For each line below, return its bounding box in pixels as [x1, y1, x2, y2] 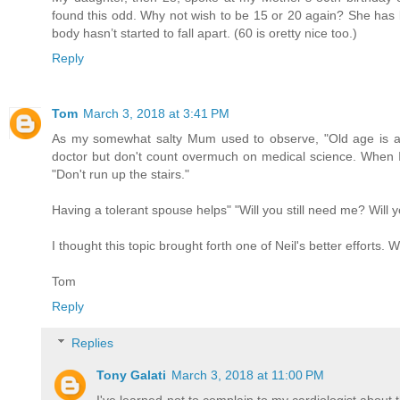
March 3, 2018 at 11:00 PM [171, 368, 325, 383]
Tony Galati [96, 368, 167, 383]
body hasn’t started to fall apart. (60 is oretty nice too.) [52, 25, 357, 40]
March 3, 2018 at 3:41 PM [83, 105, 229, 121]
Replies [71, 336, 114, 351]
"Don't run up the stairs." [52, 166, 189, 181]
